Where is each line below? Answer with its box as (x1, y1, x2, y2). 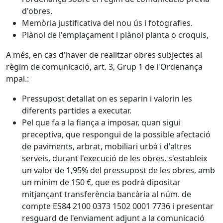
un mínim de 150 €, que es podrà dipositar (22, 177, 181, 188)
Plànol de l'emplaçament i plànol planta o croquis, (22, 29, 209, 40)
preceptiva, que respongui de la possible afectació (22, 129, 211, 140)
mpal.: (6, 73, 29, 84)
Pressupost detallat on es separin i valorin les (22, 93, 192, 104)
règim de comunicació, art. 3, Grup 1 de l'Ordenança (6, 61, 203, 72)
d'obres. (22, 5, 52, 16)
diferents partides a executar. (22, 105, 131, 116)
